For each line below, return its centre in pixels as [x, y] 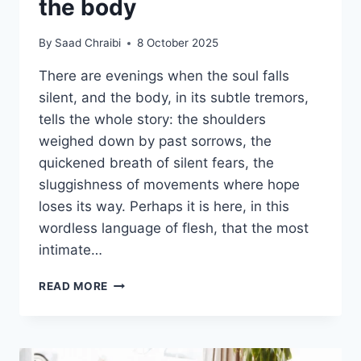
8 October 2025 [178, 43]
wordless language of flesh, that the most [174, 228]
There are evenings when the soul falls [164, 76]
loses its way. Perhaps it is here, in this [164, 207]
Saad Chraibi [88, 43]
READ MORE [74, 286]
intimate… [71, 250]
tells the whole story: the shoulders [152, 120]
